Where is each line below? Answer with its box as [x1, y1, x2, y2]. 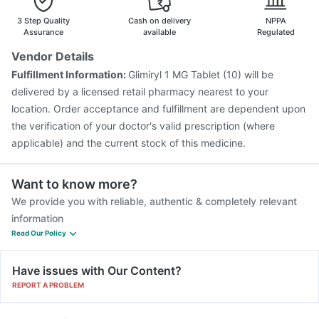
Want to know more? [11, 177, 137, 192]
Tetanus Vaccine [124, 8, 200, 21]
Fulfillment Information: [11, 68, 128, 80]
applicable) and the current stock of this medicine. [11, 137, 246, 149]
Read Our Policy [11, 229, 66, 237]
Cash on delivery [128, 16, 191, 26]
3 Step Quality [17, 16, 70, 26]
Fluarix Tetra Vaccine [23, 8, 120, 21]
